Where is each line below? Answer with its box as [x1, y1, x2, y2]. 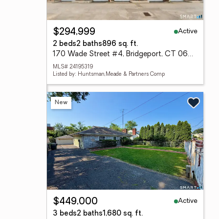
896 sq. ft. [102, 41, 138, 48]
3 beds [53, 210, 77, 218]
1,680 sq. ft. [103, 210, 143, 218]
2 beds [53, 41, 76, 48]
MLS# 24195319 [53, 65, 93, 70]
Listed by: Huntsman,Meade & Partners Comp [53, 72, 165, 77]
